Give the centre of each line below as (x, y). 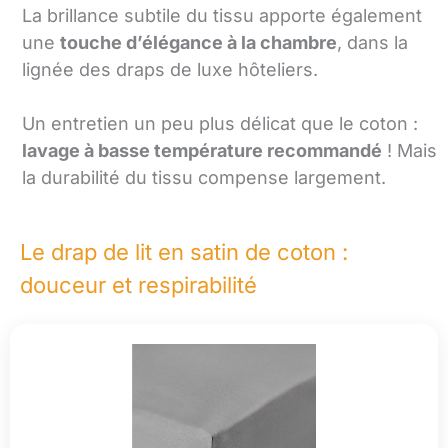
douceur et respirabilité (138, 284)
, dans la (372, 43)
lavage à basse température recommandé (202, 151)
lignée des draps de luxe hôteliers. (170, 70)
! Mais (409, 151)
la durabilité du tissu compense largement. (204, 178)
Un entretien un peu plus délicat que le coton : (220, 124)
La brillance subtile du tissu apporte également (222, 16)
